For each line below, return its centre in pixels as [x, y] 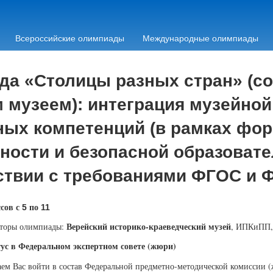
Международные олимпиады [200, 38]
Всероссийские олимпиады [69, 38]
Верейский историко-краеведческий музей [148, 226]
